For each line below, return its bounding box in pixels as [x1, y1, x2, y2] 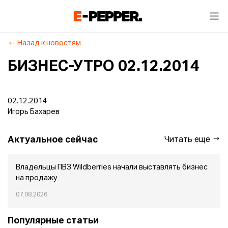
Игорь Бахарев [8, 108, 60, 116]
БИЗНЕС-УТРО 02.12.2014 [8, 59, 199, 74]
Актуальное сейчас [8, 135, 98, 145]
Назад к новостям [17, 40, 81, 47]
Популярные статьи [8, 216, 99, 225]
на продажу [16, 175, 58, 182]
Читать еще [164, 136, 212, 144]
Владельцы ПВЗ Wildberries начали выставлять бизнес [16, 164, 208, 171]
